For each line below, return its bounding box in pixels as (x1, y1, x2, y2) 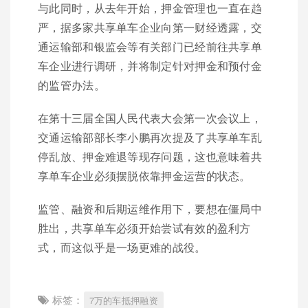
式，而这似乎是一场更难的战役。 (38, 239, 206, 255)
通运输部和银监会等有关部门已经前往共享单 (38, 38, 262, 54)
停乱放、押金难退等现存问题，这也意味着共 (38, 148, 262, 164)
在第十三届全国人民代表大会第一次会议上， (38, 110, 262, 126)
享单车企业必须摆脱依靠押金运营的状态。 (38, 168, 251, 184)
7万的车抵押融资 (89, 294, 158, 307)
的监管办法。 (38, 77, 105, 93)
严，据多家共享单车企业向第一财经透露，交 (38, 19, 262, 35)
